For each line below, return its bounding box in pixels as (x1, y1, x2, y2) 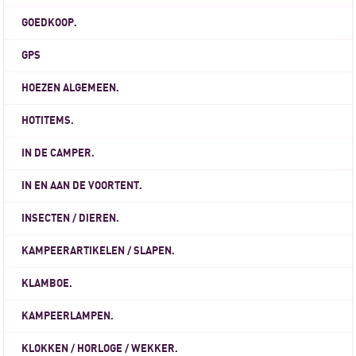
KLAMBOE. (21, 277, 73, 289)
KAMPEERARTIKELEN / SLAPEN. (21, 245, 176, 257)
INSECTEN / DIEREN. (21, 212, 120, 224)
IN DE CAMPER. (21, 147, 95, 159)
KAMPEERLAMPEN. (21, 310, 114, 322)
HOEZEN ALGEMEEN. (21, 82, 120, 94)
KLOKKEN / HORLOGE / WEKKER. (21, 342, 179, 354)
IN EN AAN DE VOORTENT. (21, 180, 143, 192)
